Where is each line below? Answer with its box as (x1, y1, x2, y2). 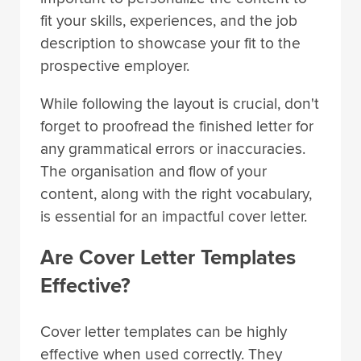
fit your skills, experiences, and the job (40, 11, 297, 31)
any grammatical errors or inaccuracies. (40, 139, 305, 160)
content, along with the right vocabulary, (40, 185, 312, 205)
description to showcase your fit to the (40, 34, 301, 54)
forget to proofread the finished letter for (40, 117, 313, 137)
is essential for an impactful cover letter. (40, 207, 307, 227)
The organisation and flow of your (40, 162, 267, 182)
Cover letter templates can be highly (40, 322, 287, 342)
